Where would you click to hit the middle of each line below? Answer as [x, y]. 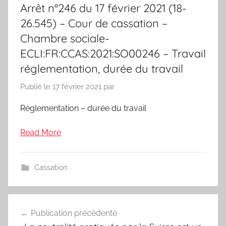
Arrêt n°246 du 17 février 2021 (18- [103, 8]
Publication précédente [74, 213]
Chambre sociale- [65, 39]
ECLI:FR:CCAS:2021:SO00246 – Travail [113, 54]
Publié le [36, 87]
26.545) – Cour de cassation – [94, 23]
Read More [41, 132]
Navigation [42, 203]
